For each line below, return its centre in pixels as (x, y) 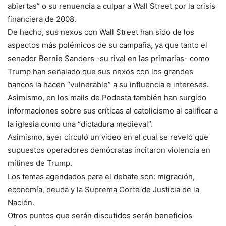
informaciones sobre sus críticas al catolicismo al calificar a (113, 111)
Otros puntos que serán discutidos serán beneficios (100, 216)
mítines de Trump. (40, 163)
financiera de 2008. (42, 19)
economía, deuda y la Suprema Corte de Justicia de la (103, 190)
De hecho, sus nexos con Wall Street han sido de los (101, 32)
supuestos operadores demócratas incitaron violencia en (109, 150)
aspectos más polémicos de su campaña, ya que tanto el (107, 45)
